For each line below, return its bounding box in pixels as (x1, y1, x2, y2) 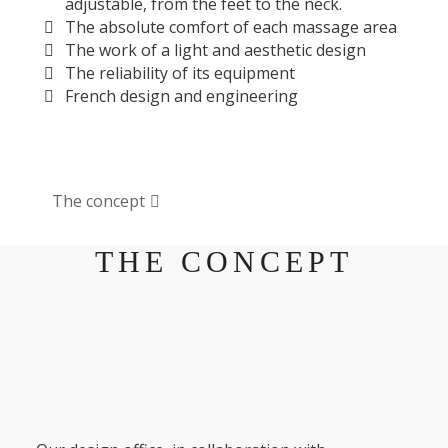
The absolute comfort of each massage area (65, 15, 398, 38)
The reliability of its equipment (65, 62, 296, 85)
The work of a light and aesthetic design (65, 39, 367, 62)
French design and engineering (65, 85, 299, 108)
